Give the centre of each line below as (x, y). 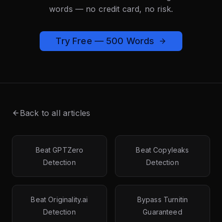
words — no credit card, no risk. (111, 9)
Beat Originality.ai (59, 199)
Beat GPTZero (59, 150)
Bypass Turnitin (163, 199)
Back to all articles (55, 113)
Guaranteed (163, 212)
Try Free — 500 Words (105, 41)
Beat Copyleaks (163, 150)
